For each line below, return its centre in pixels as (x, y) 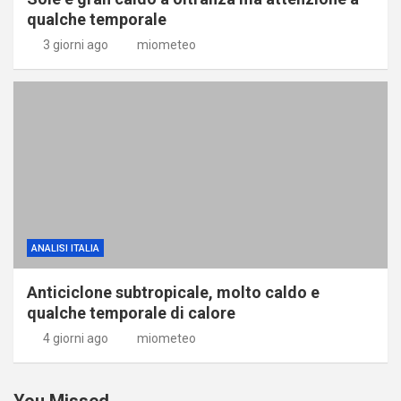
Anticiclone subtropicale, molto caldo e (173, 292)
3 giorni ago (75, 44)
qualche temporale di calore (131, 312)
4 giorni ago (75, 338)
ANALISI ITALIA (65, 248)
